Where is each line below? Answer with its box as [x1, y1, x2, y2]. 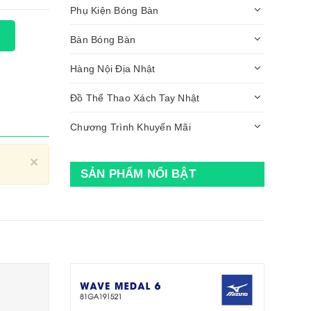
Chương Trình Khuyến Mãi [70, 121, 191, 133]
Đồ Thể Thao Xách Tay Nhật [70, 92, 200, 103]
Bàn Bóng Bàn [70, 33, 135, 45]
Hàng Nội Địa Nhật [70, 62, 155, 74]
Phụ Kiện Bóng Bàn [70, 4, 159, 16]
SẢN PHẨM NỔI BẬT [81, 167, 196, 181]
